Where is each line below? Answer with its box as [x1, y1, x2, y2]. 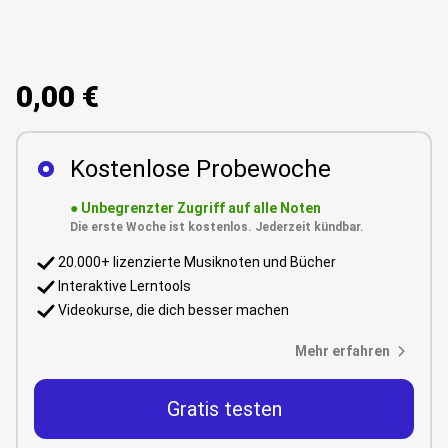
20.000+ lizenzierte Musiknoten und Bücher [58, 254, 336, 271]
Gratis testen [166, 396, 282, 421]
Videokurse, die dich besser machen [58, 302, 289, 319]
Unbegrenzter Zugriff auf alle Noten [81, 199, 321, 216]
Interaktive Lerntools [58, 278, 191, 295]
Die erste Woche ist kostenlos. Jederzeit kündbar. [70, 219, 364, 234]
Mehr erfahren [295, 342, 390, 359]
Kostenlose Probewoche [70, 154, 331, 183]
